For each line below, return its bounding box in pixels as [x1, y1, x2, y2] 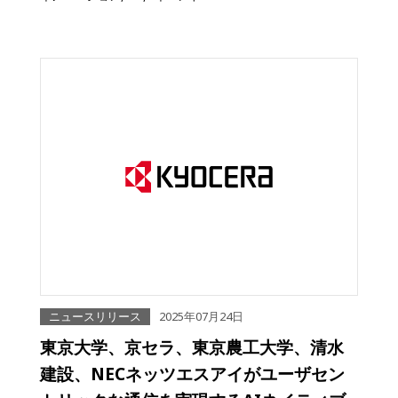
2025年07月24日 [159, 308, 243, 325]
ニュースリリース [49, 308, 141, 325]
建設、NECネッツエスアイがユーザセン [40, 362, 345, 386]
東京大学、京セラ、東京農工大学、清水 [40, 335, 344, 360]
